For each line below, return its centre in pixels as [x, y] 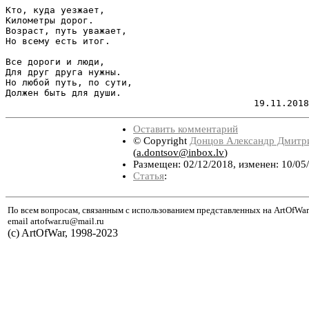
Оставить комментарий [186, 129]
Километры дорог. [50, 20]
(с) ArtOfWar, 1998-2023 [63, 232]
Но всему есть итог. [58, 41]
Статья [149, 176]
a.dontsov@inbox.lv [180, 152]
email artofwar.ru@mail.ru [56, 221]
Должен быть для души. [63, 92]
